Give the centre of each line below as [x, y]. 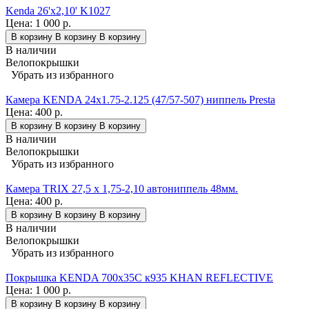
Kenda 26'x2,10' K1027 [58, 11]
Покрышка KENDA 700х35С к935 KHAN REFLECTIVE [139, 278]
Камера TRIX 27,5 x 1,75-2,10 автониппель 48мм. [122, 189]
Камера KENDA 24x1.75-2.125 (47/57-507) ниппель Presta [140, 100]
